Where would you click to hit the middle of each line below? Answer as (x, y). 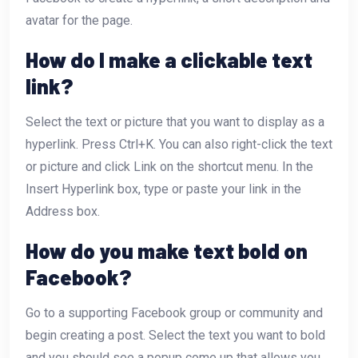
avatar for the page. (79, 20)
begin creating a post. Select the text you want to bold (175, 335)
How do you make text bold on (167, 250)
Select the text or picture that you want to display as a (175, 121)
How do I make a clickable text (169, 59)
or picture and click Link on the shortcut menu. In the (169, 166)
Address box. (63, 211)
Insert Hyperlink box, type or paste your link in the (163, 189)
